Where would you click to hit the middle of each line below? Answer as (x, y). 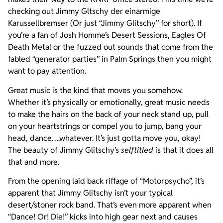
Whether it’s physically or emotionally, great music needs (109, 102)
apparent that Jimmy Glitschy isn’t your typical (90, 193)
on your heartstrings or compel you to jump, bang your (105, 126)
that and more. (34, 162)
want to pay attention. (47, 71)
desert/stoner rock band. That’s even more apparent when (110, 205)
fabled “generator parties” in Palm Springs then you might (110, 59)
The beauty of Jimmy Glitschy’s (64, 150)
